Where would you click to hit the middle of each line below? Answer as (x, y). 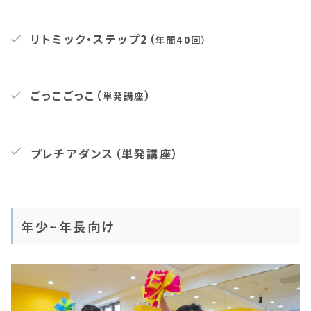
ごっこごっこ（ (67, 95)
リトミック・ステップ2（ (93, 39)
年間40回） (181, 40)
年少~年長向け (68, 227)
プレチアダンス (73, 154)
